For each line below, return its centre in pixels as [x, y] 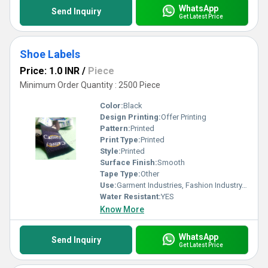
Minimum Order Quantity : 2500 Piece [90, 85]
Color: [112, 106]
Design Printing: [130, 117]
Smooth [171, 162]
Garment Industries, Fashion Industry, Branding [179, 185]
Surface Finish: [129, 162]
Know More [122, 209]
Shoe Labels [50, 54]
